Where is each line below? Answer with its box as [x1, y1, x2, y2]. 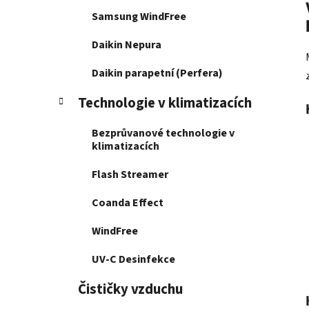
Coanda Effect [92, 195, 163, 211]
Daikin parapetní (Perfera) [92, 66, 223, 81]
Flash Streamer [92, 167, 168, 183]
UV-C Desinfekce [92, 252, 175, 268]
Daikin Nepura [92, 37, 161, 53]
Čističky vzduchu [78, 279, 183, 300]
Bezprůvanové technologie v [92, 126, 235, 141]
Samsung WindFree [92, 9, 186, 25]
